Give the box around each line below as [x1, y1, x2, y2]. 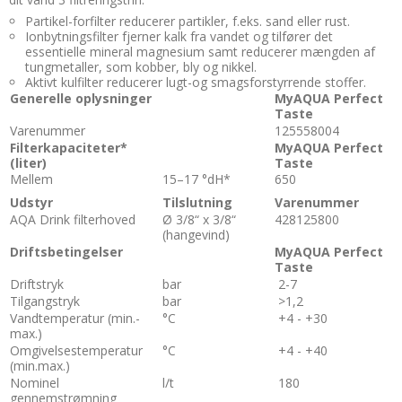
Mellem [10, 170, 53, 188]
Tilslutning [162, 194, 232, 212]
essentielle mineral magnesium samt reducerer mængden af [24, 43, 375, 61]
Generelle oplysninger [10, 90, 152, 108]
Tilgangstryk [10, 293, 80, 310]
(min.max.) [10, 357, 70, 375]
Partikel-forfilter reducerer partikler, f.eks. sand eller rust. [24, 13, 350, 31]
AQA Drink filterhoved [10, 211, 135, 229]
